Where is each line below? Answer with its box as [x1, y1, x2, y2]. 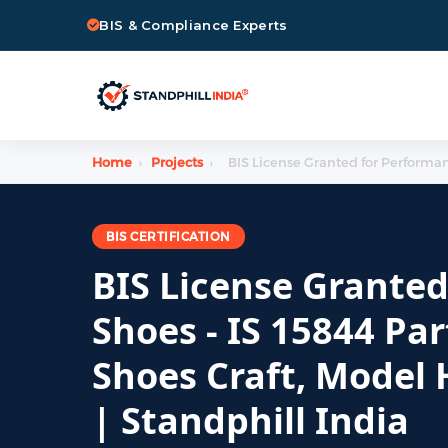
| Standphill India [92, 396, 409, 445]
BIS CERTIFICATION [106, 229, 231, 243]
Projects [151, 154, 203, 170]
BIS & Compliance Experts [99, 17, 288, 33]
